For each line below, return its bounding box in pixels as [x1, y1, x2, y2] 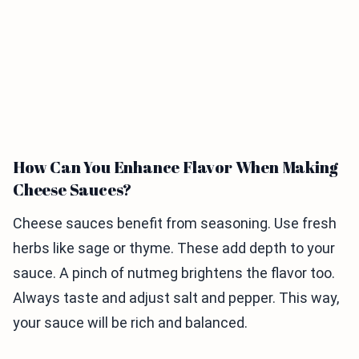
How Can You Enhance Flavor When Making [13, 156, 338, 179]
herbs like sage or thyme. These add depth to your [13, 240, 335, 257]
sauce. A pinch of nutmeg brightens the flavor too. [13, 264, 335, 282]
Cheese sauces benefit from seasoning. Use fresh [13, 215, 337, 232]
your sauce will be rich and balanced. [13, 314, 248, 332]
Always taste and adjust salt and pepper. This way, [13, 289, 339, 307]
